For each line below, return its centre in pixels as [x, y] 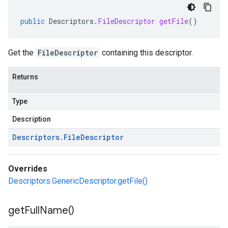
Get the [22, 53]
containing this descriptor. [146, 53]
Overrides [28, 169]
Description [32, 119]
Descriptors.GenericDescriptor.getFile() [78, 181]
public [33, 21]
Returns [25, 77]
